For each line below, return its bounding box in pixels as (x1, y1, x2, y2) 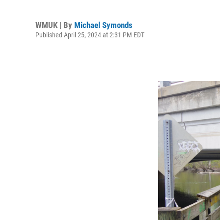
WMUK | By (35, 20, 74, 30)
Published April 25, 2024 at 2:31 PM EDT (35, 30, 144, 39)
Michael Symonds (74, 20, 133, 30)
